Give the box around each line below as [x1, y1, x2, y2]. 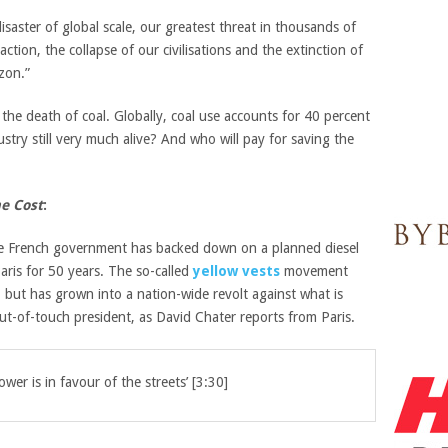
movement [284, 263, 348, 279]
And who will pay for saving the [161, 131, 354, 147]
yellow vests [193, 263, 280, 279]
